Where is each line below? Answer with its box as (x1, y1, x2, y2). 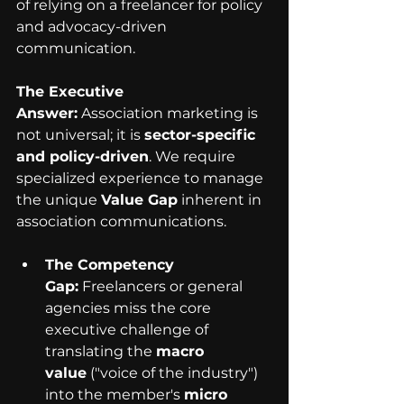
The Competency (45, 256, 179, 273)
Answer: (16, 105, 78, 122)
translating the (45, 343, 156, 360)
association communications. (16, 213, 226, 230)
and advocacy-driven (16, 18, 170, 35)
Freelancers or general (78, 278, 246, 295)
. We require (149, 148, 239, 165)
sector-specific (144, 126, 260, 143)
